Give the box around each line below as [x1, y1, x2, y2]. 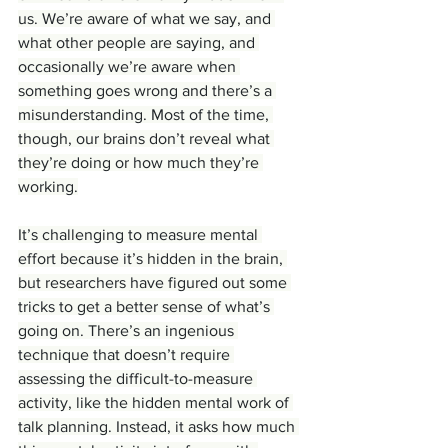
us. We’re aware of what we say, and [18, 10, 275, 28]
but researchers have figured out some [18, 274, 291, 292]
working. [18, 178, 78, 196]
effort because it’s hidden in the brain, [18, 250, 287, 268]
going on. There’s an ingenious [18, 322, 238, 340]
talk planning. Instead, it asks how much [18, 418, 299, 436]
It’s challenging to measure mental [18, 226, 262, 244]
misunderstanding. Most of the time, [18, 106, 273, 124]
